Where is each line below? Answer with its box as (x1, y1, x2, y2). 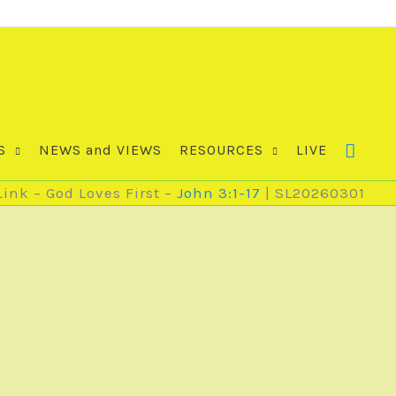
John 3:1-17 (177, 184, 261, 202)
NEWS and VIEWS (39, 141, 162, 158)
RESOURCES (179, 141, 263, 158)
